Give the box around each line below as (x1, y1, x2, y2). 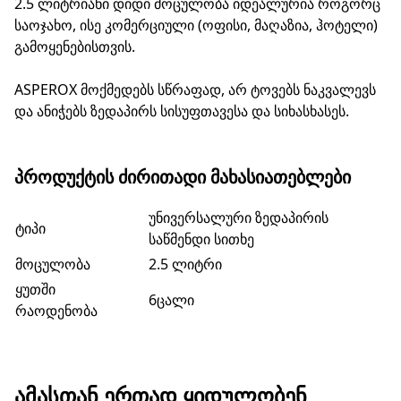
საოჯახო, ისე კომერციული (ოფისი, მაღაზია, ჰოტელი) (14, 14, 378, 35)
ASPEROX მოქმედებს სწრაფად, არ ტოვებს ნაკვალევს (14, 79, 376, 99)
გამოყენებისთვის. (14, 36, 135, 56)
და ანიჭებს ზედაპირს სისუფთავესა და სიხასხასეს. (14, 100, 349, 121)
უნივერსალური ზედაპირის (149, 207, 328, 227)
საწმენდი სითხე (149, 228, 254, 249)
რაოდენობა (15, 300, 98, 320)
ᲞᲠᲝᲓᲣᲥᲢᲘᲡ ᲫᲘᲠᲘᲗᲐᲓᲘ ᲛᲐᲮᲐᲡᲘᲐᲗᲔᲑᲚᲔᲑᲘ (14, 164, 351, 189)
